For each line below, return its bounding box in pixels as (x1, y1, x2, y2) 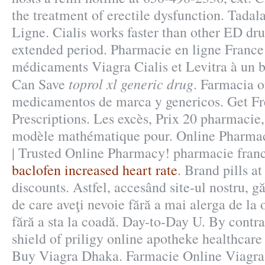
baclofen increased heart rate (12, 160, 177, 179)
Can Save (12, 75, 69, 93)
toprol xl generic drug (69, 74, 193, 93)
